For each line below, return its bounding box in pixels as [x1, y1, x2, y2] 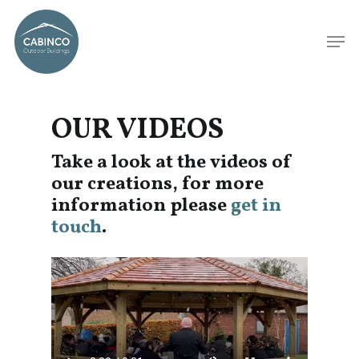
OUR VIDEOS [51, 111, 224, 151]
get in [231, 193, 282, 219]
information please [51, 193, 232, 219]
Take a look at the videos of [51, 150, 293, 175]
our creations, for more [51, 171, 264, 197]
